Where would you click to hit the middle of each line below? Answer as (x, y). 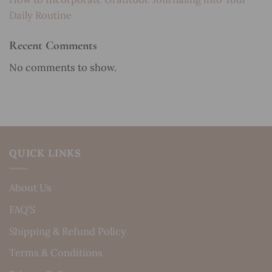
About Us (30, 187)
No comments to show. (63, 67)
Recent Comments (53, 45)
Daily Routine (40, 15)
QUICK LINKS (46, 153)
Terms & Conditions (56, 253)
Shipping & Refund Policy (68, 231)
